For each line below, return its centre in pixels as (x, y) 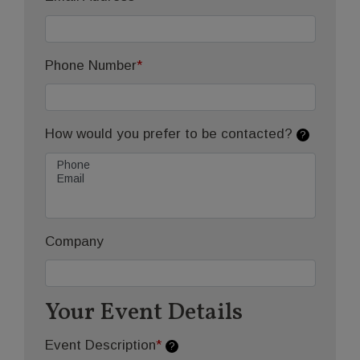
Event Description (100, 345)
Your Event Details (143, 313)
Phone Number (90, 65)
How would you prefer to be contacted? (168, 134)
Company (74, 241)
